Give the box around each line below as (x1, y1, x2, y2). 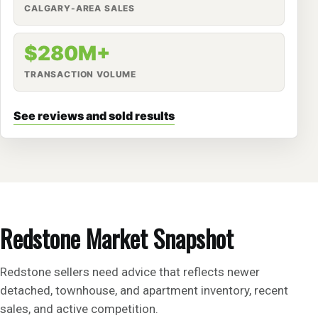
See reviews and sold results (13, 109, 175, 124)
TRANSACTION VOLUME (24, 69, 137, 80)
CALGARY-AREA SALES (24, 3, 136, 14)
